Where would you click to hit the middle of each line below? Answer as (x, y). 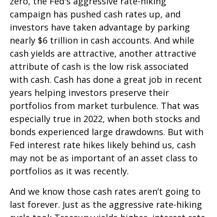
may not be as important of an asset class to (104, 158)
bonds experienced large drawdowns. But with (107, 132)
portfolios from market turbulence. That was (104, 105)
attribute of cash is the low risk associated (99, 66)
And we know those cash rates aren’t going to (105, 191)
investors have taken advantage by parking (100, 27)
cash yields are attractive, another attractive (103, 53)
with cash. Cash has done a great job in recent (106, 79)
